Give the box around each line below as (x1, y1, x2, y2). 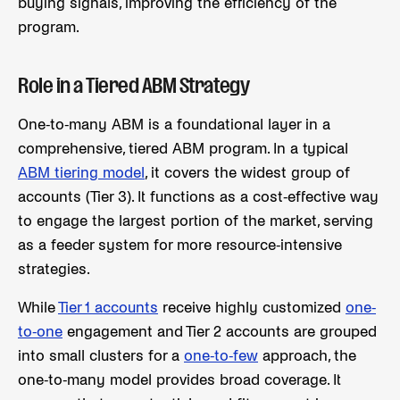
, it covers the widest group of (145, 165, 350, 181)
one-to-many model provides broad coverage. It (18, 372, 341, 388)
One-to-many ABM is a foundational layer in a (18, 117, 330, 133)
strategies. (18, 262, 90, 278)
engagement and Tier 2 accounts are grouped (62, 324, 377, 340)
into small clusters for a (18, 348, 184, 364)
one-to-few (184, 348, 258, 364)
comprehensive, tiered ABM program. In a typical (18, 141, 348, 157)
